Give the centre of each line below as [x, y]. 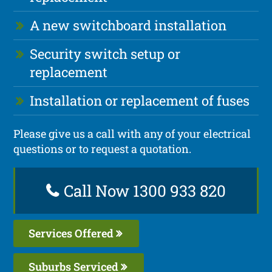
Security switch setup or [105, 53]
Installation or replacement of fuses [140, 100]
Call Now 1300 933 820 [143, 190]
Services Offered [73, 233]
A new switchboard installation [128, 25]
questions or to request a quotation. [103, 148]
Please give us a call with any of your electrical [132, 133]
